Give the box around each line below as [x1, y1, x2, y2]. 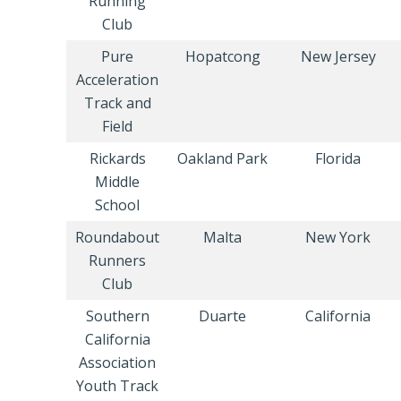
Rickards [89, 149, 146, 168]
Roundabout [75, 227, 159, 247]
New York [305, 227, 371, 247]
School [95, 195, 140, 215]
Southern [85, 306, 149, 326]
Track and [83, 93, 151, 113]
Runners [89, 251, 146, 270]
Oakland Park [177, 149, 268, 168]
